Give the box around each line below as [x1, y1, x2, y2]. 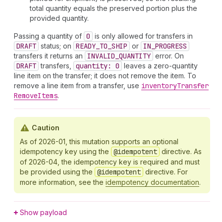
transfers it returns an [14, 52, 85, 60]
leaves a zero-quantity [122, 61, 198, 70]
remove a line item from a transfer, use [14, 81, 141, 90]
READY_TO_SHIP [76, 42, 127, 51]
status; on [39, 42, 73, 50]
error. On [153, 52, 184, 60]
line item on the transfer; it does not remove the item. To [14, 71, 196, 80]
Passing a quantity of [14, 32, 84, 40]
